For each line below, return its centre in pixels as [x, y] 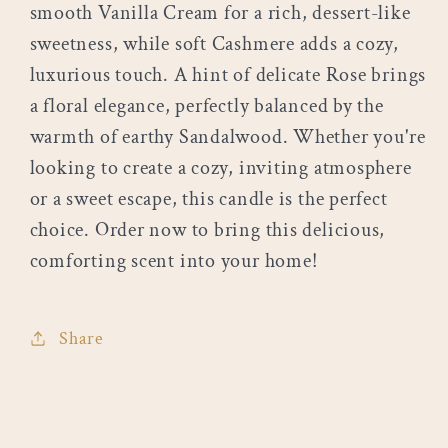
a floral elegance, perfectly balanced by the [206, 106]
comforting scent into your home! [173, 261]
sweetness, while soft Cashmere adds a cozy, [214, 44]
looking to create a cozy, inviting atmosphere [220, 168]
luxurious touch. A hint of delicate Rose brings [228, 75]
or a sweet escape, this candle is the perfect [208, 199]
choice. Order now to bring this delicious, [207, 230]
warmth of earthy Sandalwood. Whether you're [228, 137]
